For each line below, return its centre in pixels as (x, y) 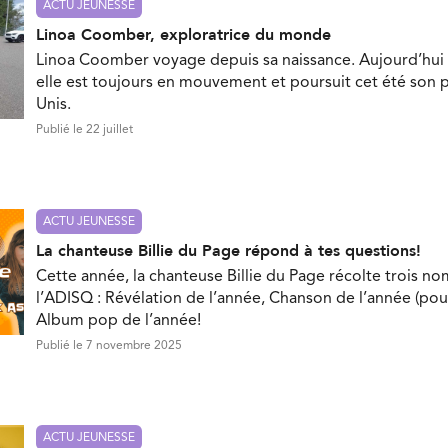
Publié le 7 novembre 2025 (109, 345)
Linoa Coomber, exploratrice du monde (183, 34)
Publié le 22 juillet (84, 129)
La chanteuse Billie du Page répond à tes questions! (228, 250)
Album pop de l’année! (118, 320)
